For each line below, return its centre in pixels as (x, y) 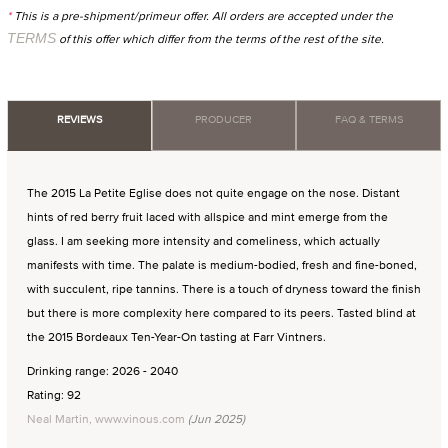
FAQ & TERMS (368, 119)
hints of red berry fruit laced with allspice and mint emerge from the (207, 217)
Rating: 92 (54, 395)
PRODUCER (224, 119)
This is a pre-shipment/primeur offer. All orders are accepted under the (202, 16)
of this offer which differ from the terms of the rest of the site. (220, 39)
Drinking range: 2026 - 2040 (102, 371)
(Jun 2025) (215, 419)
